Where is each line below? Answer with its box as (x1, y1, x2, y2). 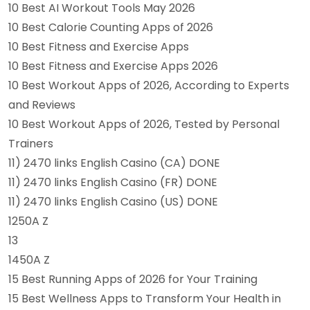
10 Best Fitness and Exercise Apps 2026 (8, 58, 218, 74)
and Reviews (8, 97, 75, 113)
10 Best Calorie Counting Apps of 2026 (8, 19, 213, 35)
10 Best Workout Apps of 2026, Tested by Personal (8, 116, 280, 132)
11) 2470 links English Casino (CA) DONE (8, 155, 220, 171)
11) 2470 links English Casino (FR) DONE (8, 174, 217, 190)
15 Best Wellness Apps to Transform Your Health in (8, 291, 281, 307)
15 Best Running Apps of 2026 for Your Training (8, 271, 257, 287)
